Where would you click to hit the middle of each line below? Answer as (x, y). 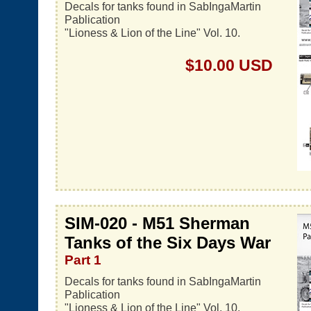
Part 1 (83, 260)
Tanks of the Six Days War (168, 243)
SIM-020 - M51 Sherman (157, 223)
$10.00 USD (229, 65)
